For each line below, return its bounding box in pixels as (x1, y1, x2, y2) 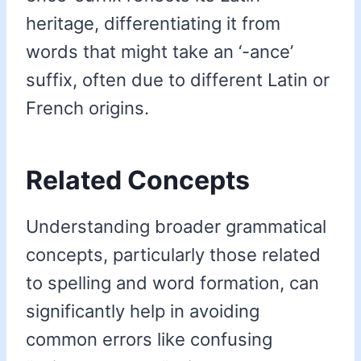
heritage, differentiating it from (26, 13, 280, 35)
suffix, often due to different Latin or (26, 69, 330, 91)
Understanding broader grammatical (26, 216, 326, 238)
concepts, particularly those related (26, 244, 321, 266)
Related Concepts (26, 164, 250, 197)
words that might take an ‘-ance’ (26, 41, 293, 63)
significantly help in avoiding (26, 301, 259, 322)
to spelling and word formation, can (26, 272, 319, 294)
